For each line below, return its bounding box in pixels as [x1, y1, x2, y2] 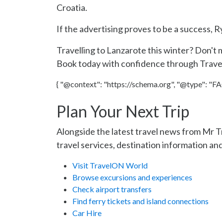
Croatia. [56, 2, 87, 13]
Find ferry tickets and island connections [72, 196, 209, 206]
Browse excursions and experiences [72, 172, 192, 182]
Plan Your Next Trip [56, 102, 189, 121]
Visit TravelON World [72, 161, 148, 170]
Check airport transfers [72, 184, 152, 194]
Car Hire [72, 208, 102, 218]
